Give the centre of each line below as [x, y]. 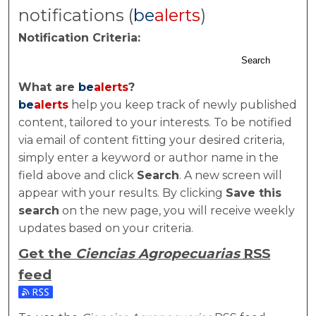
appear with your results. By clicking [122, 193]
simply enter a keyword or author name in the [149, 157]
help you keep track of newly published [183, 104]
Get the [47, 254]
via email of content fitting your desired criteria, [152, 140]
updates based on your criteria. [106, 228]
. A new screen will [231, 175]
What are [49, 87]
